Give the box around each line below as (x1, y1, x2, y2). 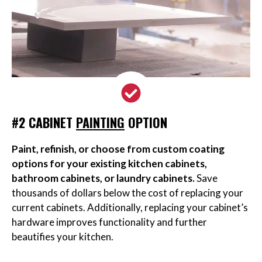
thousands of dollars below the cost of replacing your (12, 187, 243, 199)
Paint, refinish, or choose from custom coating (12, 143, 225, 156)
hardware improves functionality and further (12, 216, 207, 229)
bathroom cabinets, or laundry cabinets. (12, 172, 195, 185)
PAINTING (76, 113, 125, 132)
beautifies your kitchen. (12, 230, 113, 243)
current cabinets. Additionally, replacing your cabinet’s (12, 201, 248, 214)
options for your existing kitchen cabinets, (12, 157, 207, 170)
